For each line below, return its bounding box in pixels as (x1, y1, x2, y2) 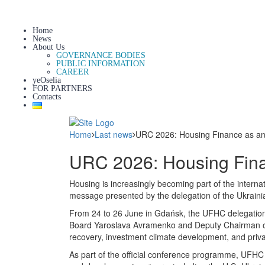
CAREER (56, 67, 89, 76)
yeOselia (33, 76, 61, 85)
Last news (95, 128, 132, 141)
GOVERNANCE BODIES (56, 51, 146, 60)
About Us (33, 43, 64, 51)
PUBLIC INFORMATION (56, 59, 145, 68)
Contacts (33, 92, 61, 101)
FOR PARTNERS (33, 84, 92, 93)
